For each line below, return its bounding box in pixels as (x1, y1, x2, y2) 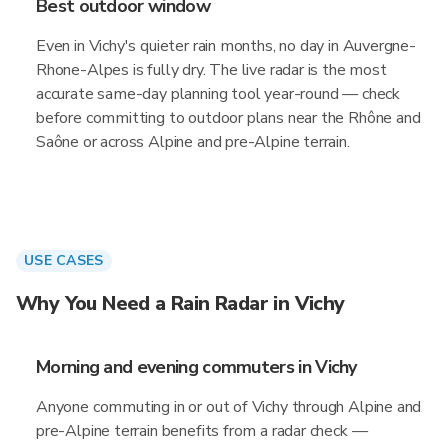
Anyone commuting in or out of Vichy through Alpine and (36, 396, 422, 418)
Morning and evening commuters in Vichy (36, 355, 357, 379)
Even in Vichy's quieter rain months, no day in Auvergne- (36, 35, 416, 57)
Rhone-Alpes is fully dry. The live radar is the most (36, 59, 387, 81)
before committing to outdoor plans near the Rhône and (36, 107, 421, 129)
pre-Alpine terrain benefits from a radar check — (36, 420, 368, 442)
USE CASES (24, 251, 104, 270)
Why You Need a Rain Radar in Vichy (16, 290, 345, 317)
